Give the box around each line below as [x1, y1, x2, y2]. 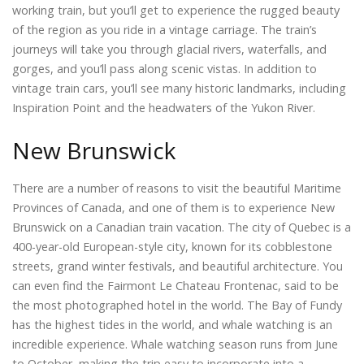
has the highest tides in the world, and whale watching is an [12, 317, 332, 333]
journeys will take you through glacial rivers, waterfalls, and [12, 41, 327, 57]
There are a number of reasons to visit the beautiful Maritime [12, 180, 341, 197]
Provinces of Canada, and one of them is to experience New [12, 200, 335, 216]
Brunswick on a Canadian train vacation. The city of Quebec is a [12, 219, 351, 236]
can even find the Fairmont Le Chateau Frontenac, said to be [12, 278, 339, 294]
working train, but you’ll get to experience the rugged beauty [12, 2, 340, 18]
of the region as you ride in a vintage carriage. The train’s [12, 21, 317, 37]
